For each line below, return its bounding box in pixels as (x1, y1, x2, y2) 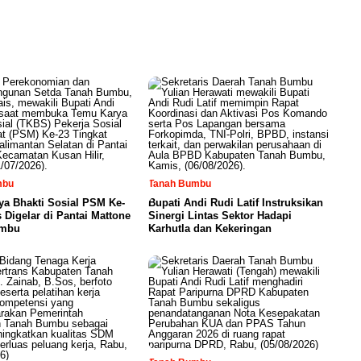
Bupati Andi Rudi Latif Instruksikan (148, 197, 323, 209)
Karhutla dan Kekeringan (148, 222, 272, 234)
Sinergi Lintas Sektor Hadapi (148, 210, 292, 222)
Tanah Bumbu (148, 178, 211, 189)
